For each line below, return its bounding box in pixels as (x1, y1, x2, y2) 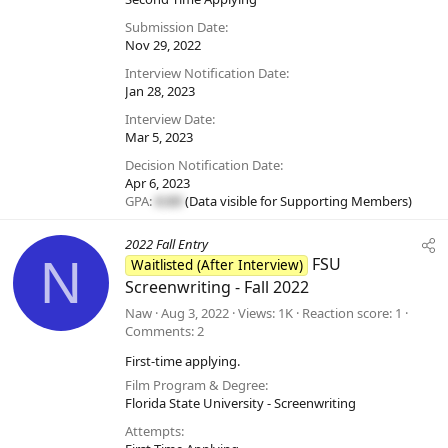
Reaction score (302, 304, 389, 323)
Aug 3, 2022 (161, 304, 229, 323)
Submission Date (125, 18, 225, 37)
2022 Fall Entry (125, 235, 208, 254)
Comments (125, 322, 191, 341)
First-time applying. (125, 352, 240, 371)
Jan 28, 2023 (125, 82, 195, 101)
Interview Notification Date (125, 64, 286, 83)
